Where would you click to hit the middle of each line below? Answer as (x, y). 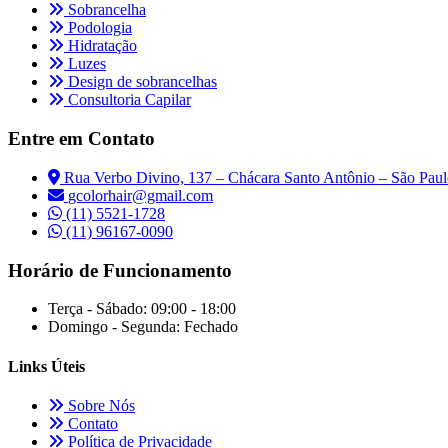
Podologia (98, 28)
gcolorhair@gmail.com (140, 195)
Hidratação (100, 46)
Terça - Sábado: (97, 309)
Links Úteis (46, 366)
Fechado (211, 327)
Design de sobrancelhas (140, 82)
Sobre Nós (99, 405)
